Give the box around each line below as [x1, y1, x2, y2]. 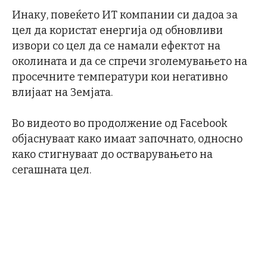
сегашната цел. [12, 163, 91, 177]
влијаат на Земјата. [12, 86, 113, 100]
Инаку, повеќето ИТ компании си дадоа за [12, 8, 238, 22]
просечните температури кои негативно [12, 70, 228, 84]
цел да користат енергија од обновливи [12, 24, 223, 38]
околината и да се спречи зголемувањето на [12, 55, 247, 69]
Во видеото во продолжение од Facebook [12, 117, 227, 131]
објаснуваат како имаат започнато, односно [12, 132, 243, 146]
